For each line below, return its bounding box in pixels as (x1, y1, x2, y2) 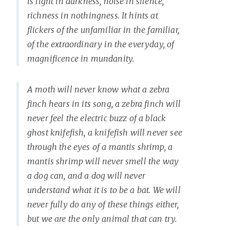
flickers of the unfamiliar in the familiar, (27, 24, 179, 35)
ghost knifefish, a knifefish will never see (27, 127, 182, 138)
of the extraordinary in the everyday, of (27, 39, 175, 49)
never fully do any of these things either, (27, 199, 179, 209)
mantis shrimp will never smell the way (27, 156, 179, 166)
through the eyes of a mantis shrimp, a (27, 141, 173, 152)
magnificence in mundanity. (27, 53, 135, 64)
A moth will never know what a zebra (27, 84, 170, 94)
